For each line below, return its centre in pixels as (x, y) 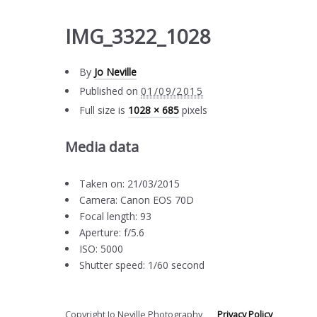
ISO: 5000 (101, 249)
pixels (193, 110)
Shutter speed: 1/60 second (142, 265)
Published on (109, 91)
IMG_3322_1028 (138, 36)
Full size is (104, 110)
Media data (102, 147)
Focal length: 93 (115, 217)
